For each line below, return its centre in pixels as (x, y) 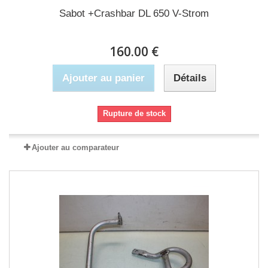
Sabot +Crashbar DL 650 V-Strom (134, 13)
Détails (190, 78)
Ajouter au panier (103, 78)
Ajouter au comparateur (75, 147)
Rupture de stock (134, 113)
